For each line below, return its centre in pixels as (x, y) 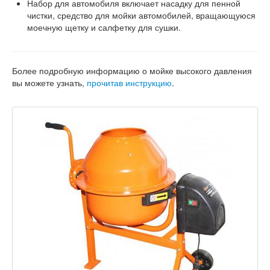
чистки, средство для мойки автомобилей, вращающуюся (141, 15)
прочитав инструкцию (129, 83)
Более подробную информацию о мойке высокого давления (132, 71)
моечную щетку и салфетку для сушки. (104, 27)
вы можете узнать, (49, 83)
